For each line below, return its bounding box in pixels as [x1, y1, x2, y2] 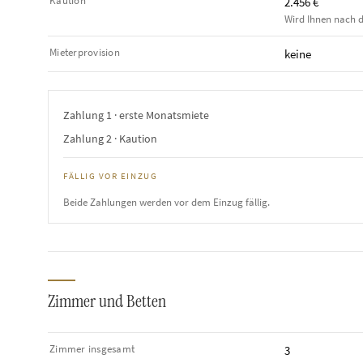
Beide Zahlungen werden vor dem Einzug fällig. [63, 196, 270, 208]
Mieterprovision [49, 45, 120, 59]
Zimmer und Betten [48, 289, 166, 313]
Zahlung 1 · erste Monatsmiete [63, 108, 209, 122]
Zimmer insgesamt [49, 342, 135, 356]
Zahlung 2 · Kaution [63, 131, 157, 146]
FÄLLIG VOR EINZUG [63, 170, 158, 181]
